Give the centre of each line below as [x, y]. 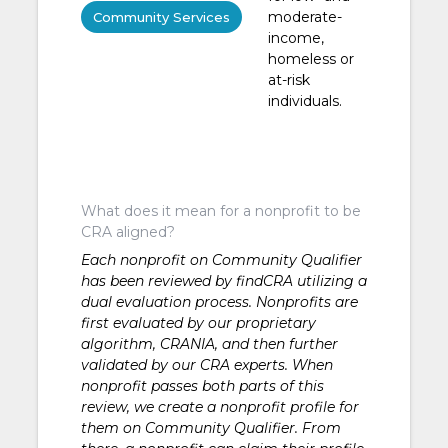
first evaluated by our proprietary [198, 322]
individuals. [304, 100]
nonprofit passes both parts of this [202, 385]
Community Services [161, 17]
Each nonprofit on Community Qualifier [221, 259]
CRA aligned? [127, 231]
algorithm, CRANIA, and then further [209, 343]
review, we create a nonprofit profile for [219, 406]
